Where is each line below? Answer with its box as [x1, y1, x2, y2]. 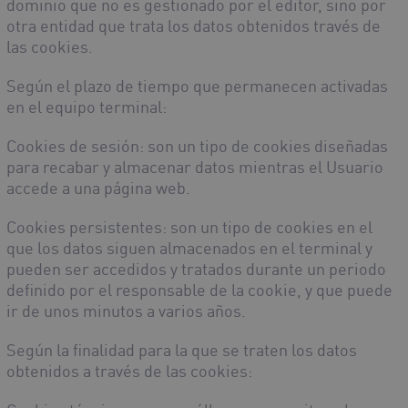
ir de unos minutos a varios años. [6, 301, 246, 321]
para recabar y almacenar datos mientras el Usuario [6, 157, 383, 178]
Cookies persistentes [6, 217, 162, 238]
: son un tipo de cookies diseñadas [139, 136, 388, 157]
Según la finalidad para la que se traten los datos [6, 340, 357, 361]
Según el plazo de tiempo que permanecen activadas [6, 76, 388, 97]
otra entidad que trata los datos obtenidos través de [6, 15, 381, 36]
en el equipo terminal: [6, 97, 167, 117]
